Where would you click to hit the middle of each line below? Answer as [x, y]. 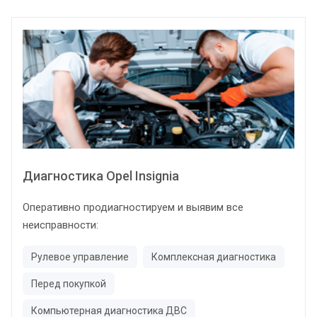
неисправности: [60, 225]
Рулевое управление [80, 257]
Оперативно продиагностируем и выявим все [133, 207]
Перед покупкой [69, 283]
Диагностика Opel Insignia [101, 175]
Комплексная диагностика [214, 257]
